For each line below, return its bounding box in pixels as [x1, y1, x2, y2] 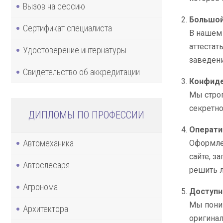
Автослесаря [23, 159, 70, 170]
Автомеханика [23, 137, 74, 148]
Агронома [23, 181, 58, 192]
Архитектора [23, 203, 68, 214]
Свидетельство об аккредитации [23, 66, 140, 77]
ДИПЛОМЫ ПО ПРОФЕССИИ [28, 109, 144, 121]
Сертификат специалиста [23, 22, 112, 33]
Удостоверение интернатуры [23, 44, 126, 55]
